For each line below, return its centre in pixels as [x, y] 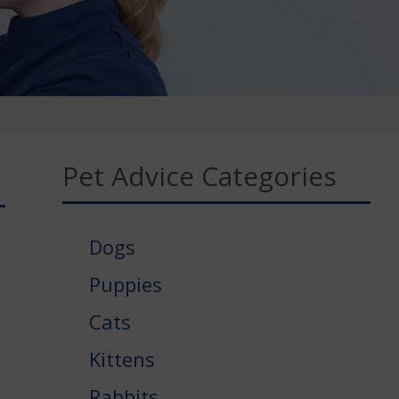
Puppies [126, 284]
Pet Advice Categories [200, 175]
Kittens [122, 358]
